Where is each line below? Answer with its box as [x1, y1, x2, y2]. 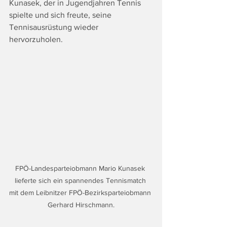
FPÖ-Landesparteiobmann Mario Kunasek [15, 164, 147, 172]
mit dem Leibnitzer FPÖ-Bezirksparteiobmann [9, 188, 153, 197]
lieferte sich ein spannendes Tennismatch [14, 176, 148, 184]
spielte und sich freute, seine [9, 11, 113, 20]
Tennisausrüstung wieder [9, 23, 100, 32]
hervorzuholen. [9, 35, 63, 44]
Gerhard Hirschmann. [48, 200, 115, 209]
